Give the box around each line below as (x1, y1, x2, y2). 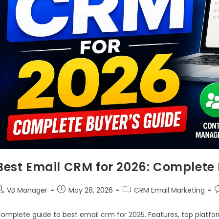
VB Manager (7, 185, 47, 196)
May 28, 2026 (68, 185, 113, 196)
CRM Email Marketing (134, 185, 205, 196)
